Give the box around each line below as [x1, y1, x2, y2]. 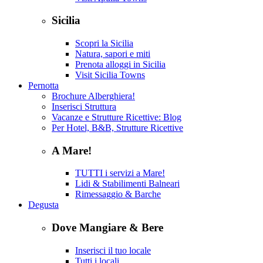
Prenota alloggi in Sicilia [75, 59, 166, 69]
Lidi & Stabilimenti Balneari [75, 178, 180, 189]
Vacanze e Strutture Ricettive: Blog [52, 112, 181, 122]
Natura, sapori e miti [75, 48, 150, 59]
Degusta [28, 200, 59, 210]
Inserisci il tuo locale [75, 245, 151, 255]
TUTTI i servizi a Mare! [75, 168, 165, 178]
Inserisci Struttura [52, 101, 116, 112]
